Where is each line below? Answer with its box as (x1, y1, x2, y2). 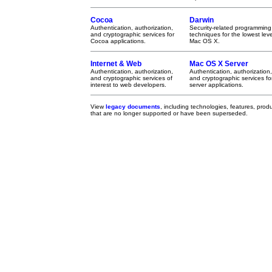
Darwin (189, 16, 214, 24)
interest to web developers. (90, 81, 166, 88)
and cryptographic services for (90, 31, 174, 38)
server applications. (189, 81, 243, 88)
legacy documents (106, 103, 160, 110)
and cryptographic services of (90, 75, 172, 81)
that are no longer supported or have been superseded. (90, 110, 248, 117)
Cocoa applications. (90, 38, 146, 44)
